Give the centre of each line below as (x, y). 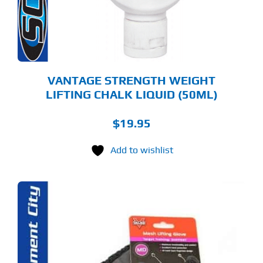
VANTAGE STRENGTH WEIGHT (131, 80)
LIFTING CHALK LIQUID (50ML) (131, 94)
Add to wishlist (141, 150)
